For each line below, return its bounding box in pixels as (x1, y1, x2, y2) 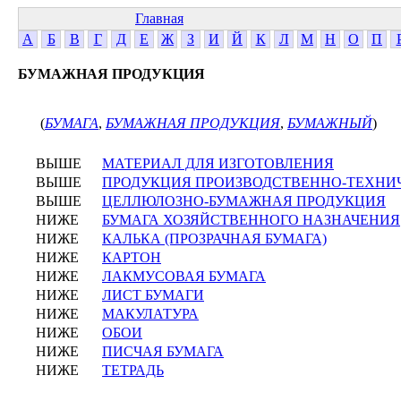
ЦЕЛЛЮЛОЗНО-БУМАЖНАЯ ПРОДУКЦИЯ (102, 193, 386, 209)
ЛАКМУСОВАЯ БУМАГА (102, 269, 266, 284)
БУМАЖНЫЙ (287, 115, 372, 131)
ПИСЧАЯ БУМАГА (102, 344, 224, 359)
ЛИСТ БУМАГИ (102, 287, 204, 303)
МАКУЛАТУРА (102, 306, 199, 321)
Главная (135, 11, 183, 26)
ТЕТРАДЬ (102, 363, 164, 378)
